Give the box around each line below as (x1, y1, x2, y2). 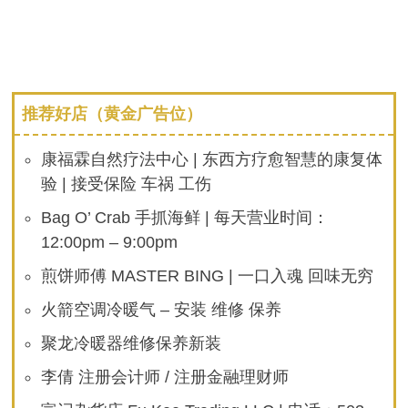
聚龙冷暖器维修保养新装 (41, 334, 222, 353)
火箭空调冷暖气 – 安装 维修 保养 (41, 301, 282, 320)
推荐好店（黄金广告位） (21, 105, 202, 124)
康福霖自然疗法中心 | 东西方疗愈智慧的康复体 (41, 150, 383, 169)
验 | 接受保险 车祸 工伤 (41, 175, 212, 194)
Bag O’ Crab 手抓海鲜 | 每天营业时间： (41, 209, 330, 228)
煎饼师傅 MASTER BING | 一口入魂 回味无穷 (41, 267, 374, 286)
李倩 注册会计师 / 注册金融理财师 (41, 368, 290, 387)
